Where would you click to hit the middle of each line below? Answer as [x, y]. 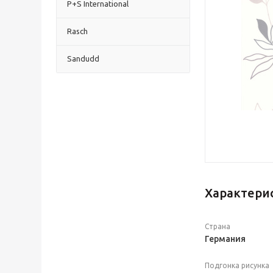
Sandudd [83, 58]
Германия [225, 239]
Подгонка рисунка [237, 265]
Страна [218, 226]
